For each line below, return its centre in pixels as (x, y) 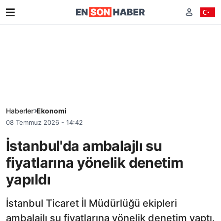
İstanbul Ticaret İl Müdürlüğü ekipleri (92, 203)
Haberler (20, 111)
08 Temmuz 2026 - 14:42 (44, 122)
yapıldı (28, 179)
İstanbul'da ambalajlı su (84, 146)
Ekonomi (52, 111)
